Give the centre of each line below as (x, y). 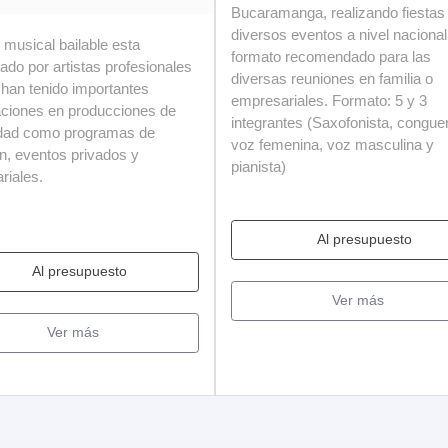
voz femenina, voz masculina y (332, 144)
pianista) (258, 166)
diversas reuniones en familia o (332, 78)
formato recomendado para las (331, 56)
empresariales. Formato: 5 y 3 (329, 100)
